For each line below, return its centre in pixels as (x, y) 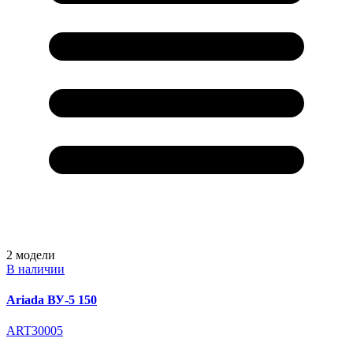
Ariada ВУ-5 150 (52, 299)
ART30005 (35, 331)
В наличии (35, 269)
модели (35, 255)
